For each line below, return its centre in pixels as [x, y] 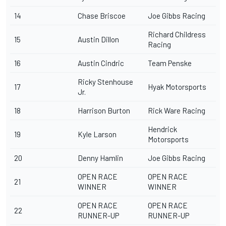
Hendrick [162, 129]
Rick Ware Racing [177, 110]
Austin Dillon [98, 39]
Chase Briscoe [102, 15]
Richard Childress [177, 34]
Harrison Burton [104, 110]
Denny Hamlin [100, 158]
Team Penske [170, 63]
